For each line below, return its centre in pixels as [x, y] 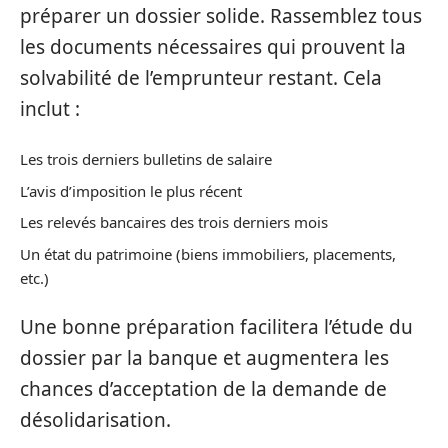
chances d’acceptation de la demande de [203, 389]
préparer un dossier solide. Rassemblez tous [221, 15]
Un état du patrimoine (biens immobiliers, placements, [208, 253]
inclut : [50, 108]
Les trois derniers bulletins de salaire [146, 159]
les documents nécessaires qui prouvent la [213, 46]
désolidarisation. [95, 420]
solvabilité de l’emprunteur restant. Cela [201, 77]
